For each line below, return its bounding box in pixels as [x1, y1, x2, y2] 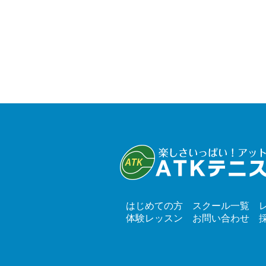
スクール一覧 [192, 201, 249, 211]
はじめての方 [126, 201, 183, 211]
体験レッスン [126, 213, 183, 223]
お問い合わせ [192, 213, 249, 223]
